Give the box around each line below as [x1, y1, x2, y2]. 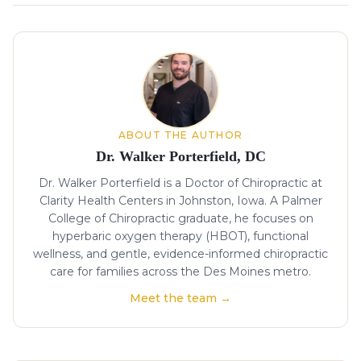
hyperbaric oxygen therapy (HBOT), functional [52, 228, 309, 243]
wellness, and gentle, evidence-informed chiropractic [33, 246, 328, 261]
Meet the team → [130, 290, 231, 305]
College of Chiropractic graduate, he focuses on [48, 210, 313, 226]
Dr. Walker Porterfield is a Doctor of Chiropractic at [39, 175, 322, 190]
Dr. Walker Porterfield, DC [95, 147, 266, 164]
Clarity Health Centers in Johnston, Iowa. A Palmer [39, 193, 322, 208]
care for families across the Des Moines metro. [50, 263, 311, 279]
